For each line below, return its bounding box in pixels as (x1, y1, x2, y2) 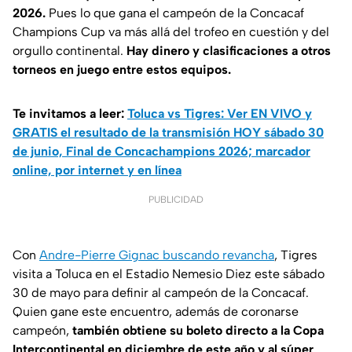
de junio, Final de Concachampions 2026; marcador (13, 144, 310, 159)
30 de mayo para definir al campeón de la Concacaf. (13, 285, 309, 301)
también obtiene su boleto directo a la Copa (72, 323, 324, 339)
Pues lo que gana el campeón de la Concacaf (46, 5, 304, 21)
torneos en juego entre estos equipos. (13, 62, 231, 78)
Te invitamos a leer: (13, 106, 127, 122)
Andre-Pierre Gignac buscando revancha (39, 247, 274, 263)
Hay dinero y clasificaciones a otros (126, 43, 331, 59)
